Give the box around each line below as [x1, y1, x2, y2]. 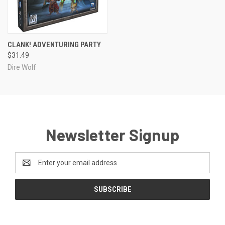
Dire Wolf [8, 63, 36, 71]
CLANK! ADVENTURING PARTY [8, 40, 101, 49]
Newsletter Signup [45, 125, 180, 144]
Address [15, 163, 42, 172]
